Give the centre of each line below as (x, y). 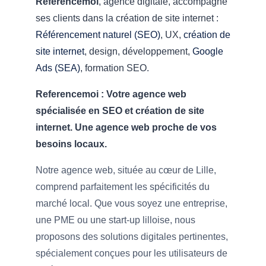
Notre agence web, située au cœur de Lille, (126, 170)
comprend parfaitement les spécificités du (123, 187)
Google (208, 52)
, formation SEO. (115, 68)
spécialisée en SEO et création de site (120, 111)
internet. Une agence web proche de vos (126, 128)
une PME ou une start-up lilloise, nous (115, 220)
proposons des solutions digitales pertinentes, (132, 237)
